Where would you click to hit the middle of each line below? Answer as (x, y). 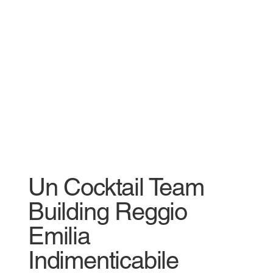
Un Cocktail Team (116, 187)
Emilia (59, 236)
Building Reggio (107, 211)
